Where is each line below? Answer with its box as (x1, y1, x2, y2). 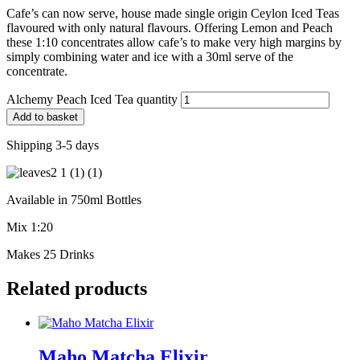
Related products (6, 277, 147, 299)
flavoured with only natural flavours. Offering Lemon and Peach (6, 20, 333, 35)
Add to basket (13, 110, 78, 123)
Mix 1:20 (6, 219, 53, 234)
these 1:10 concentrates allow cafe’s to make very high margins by (6, 35, 342, 49)
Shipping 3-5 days (6, 137, 99, 152)
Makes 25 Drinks (6, 247, 94, 261)
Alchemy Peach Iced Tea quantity (6, 92, 178, 106)
